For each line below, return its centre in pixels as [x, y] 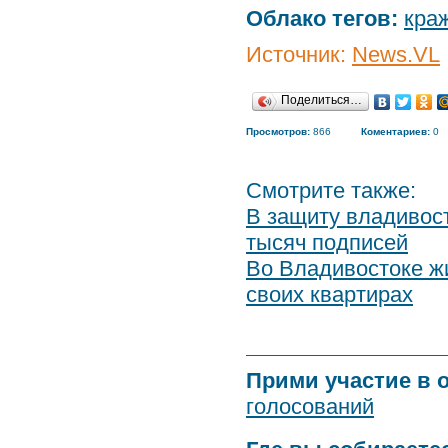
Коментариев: [395, 131]
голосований [310, 406]
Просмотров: [278, 131]
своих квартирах [329, 294]
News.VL [396, 54]
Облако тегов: [322, 18]
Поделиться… [321, 100]
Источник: [299, 54]
